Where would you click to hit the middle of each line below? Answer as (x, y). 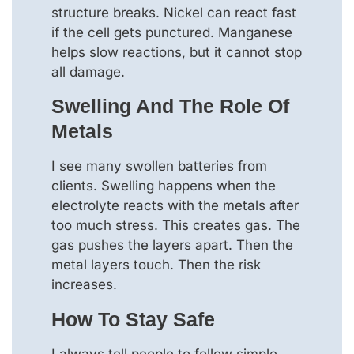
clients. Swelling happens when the (164, 186)
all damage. (88, 72)
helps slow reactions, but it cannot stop (177, 52)
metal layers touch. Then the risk (156, 265)
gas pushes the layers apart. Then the (172, 245)
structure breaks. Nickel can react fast (174, 12)
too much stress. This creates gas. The (176, 226)
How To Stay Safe (133, 319)
